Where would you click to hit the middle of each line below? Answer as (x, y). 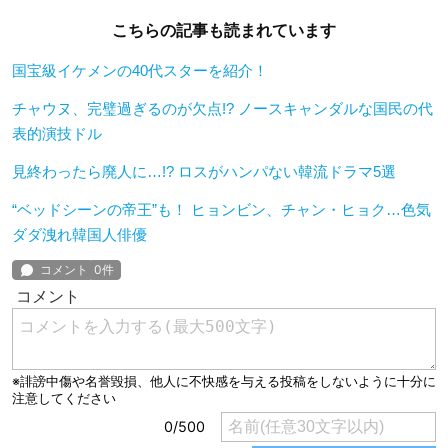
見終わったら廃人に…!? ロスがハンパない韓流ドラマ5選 (204, 172)
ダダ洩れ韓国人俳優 (79, 235)
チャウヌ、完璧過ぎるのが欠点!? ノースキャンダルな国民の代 (222, 109)
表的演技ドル (57, 134)
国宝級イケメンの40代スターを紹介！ (140, 71)
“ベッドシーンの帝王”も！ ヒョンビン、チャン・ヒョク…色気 (221, 210)
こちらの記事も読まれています (224, 31)
